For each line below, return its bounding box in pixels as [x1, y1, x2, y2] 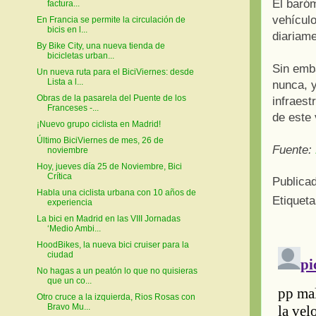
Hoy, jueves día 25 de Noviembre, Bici [36, 161, 182, 171]
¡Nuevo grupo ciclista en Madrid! [36, 119, 161, 129]
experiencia [47, 197, 92, 207]
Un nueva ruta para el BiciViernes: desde [36, 66, 194, 77]
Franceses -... [47, 102, 99, 113]
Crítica [47, 171, 72, 181]
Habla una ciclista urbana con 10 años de [36, 187, 196, 197]
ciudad [47, 249, 73, 260]
